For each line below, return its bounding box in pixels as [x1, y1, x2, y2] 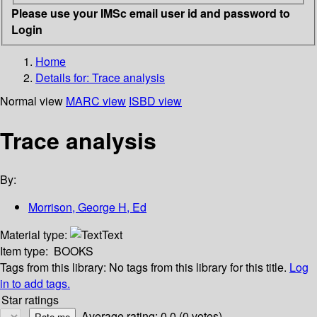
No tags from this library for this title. [109, 259, 287, 276]
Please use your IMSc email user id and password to [11, 4, 290, 21]
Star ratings [1, 292, 59, 309]
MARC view [66, 92, 126, 109]
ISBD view [129, 92, 182, 109]
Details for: [35, 69, 92, 86]
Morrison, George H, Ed [28, 199, 146, 216]
